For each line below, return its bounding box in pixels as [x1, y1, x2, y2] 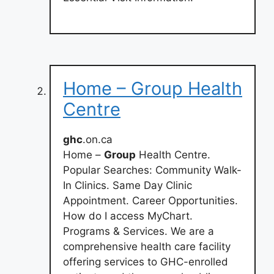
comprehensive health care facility [63, 240, 231, 253]
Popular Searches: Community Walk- [63, 164, 242, 176]
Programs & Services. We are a [63, 225, 214, 237]
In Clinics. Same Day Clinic [63, 179, 192, 191]
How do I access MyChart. [63, 210, 193, 222]
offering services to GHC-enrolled [63, 256, 228, 268]
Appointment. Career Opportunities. [63, 194, 238, 207]
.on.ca [83, 133, 113, 146]
